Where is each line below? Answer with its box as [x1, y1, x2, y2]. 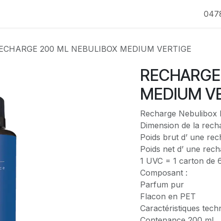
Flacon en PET [140, 191, 196, 201]
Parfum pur [140, 180, 184, 189]
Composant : [140, 168, 187, 178]
